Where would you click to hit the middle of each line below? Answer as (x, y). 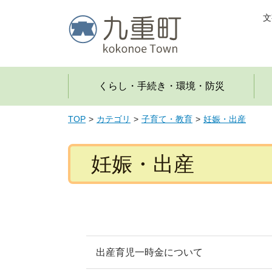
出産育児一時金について (149, 252)
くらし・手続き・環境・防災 (161, 86)
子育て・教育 (167, 119)
